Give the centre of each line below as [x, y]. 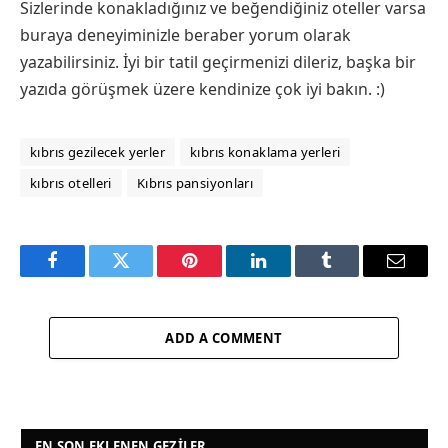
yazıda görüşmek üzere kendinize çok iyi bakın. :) [202, 88]
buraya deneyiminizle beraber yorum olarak [185, 34]
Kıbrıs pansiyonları [195, 182]
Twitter [145, 275]
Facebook [85, 275]
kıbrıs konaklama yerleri [265, 151]
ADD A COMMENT [224, 337]
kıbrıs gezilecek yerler [97, 151]
